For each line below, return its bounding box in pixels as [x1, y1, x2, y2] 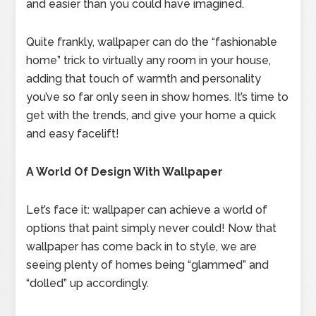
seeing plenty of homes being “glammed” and [26, 258, 269, 272]
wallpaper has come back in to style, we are [26, 240, 257, 253]
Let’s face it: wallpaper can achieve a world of [26, 203, 268, 217]
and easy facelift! [26, 127, 120, 140]
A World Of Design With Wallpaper [26, 165, 224, 178]
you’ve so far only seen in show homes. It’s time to [26, 90, 289, 104]
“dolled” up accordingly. [26, 276, 150, 290]
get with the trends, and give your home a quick [26, 109, 276, 122]
